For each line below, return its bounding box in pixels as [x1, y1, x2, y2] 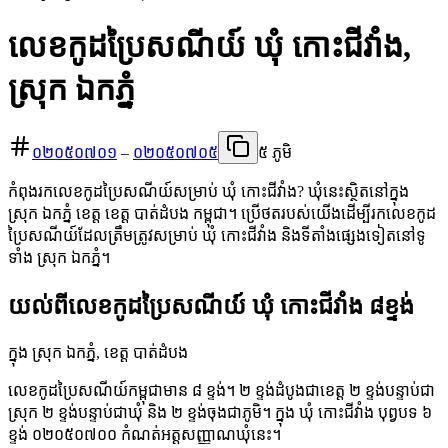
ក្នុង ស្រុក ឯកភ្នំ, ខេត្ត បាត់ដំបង [8, 343, 188, 361]
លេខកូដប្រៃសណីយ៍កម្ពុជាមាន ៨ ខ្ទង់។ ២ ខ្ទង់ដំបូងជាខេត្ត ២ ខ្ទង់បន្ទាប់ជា [8, 381, 435, 399]
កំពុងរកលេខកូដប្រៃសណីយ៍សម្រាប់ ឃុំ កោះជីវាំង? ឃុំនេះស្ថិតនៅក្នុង [8, 182, 409, 200]
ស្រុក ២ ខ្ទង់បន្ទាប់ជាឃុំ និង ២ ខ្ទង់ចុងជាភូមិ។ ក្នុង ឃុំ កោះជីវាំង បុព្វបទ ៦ [8, 403, 432, 421]
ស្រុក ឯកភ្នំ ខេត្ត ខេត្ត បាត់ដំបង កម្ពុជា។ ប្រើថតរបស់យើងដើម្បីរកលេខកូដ [8, 204, 436, 222]
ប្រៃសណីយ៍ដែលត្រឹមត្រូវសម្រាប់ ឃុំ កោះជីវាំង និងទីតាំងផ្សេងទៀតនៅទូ [8, 226, 426, 244]
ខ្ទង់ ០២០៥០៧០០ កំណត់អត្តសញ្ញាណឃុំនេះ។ [8, 425, 281, 443]
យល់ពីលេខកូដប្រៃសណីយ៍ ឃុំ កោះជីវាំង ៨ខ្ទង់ [8, 292, 414, 319]
